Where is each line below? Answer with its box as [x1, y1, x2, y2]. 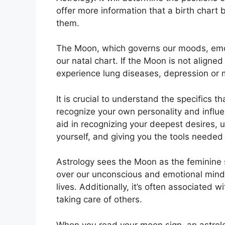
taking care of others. [56, 194, 142, 205]
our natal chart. [56, 56, 118, 66]
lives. [56, 182, 77, 192]
